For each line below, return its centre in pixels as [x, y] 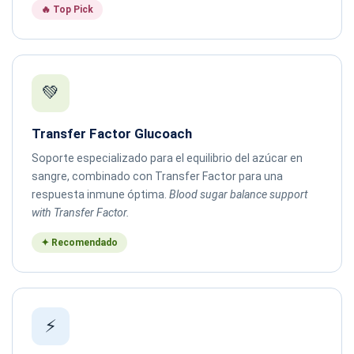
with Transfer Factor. [81, 212]
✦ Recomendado [79, 242]
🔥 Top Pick [67, 9]
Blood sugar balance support [238, 194]
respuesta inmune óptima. [100, 194]
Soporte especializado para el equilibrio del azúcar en [167, 158]
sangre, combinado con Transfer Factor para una [157, 176]
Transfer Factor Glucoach [112, 133]
